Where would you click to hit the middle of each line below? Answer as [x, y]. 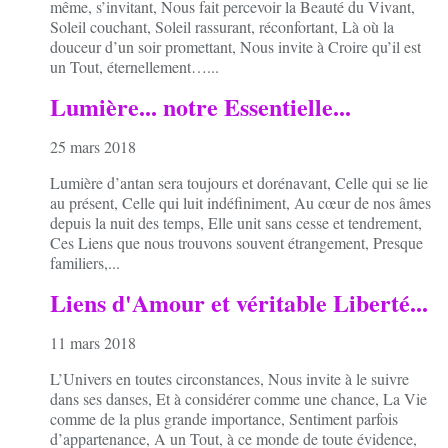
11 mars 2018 [93, 342]
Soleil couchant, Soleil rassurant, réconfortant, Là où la [222, 27]
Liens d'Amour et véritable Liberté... [239, 302]
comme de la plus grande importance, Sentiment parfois [224, 418]
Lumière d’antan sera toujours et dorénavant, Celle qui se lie [239, 183]
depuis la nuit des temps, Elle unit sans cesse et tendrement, [236, 223]
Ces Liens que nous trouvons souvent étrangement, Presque [236, 243]
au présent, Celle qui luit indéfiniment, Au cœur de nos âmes [240, 203]
